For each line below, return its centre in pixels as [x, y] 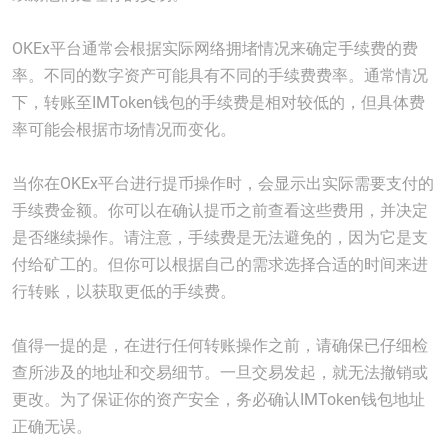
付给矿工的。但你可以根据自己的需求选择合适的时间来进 [220, 264]
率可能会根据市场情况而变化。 [124, 129]
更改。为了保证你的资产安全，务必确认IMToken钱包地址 [218, 399]
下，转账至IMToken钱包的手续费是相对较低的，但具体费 [218, 102]
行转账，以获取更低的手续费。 [124, 291]
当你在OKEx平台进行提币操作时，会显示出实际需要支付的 [223, 183]
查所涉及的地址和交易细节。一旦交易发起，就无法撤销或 [220, 372]
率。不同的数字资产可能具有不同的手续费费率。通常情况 [220, 75]
